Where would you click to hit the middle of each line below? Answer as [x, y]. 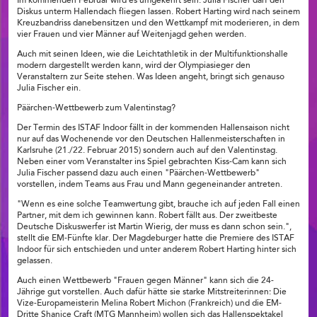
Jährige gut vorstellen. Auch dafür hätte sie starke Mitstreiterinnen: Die [152, 293]
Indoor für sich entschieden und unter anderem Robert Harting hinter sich [157, 250]
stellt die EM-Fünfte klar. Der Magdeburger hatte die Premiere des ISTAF [156, 239]
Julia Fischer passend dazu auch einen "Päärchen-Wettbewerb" [138, 174]
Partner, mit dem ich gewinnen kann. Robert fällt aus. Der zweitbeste [147, 216]
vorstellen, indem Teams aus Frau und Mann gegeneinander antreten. [150, 185]
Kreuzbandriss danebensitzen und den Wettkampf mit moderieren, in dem [158, 24]
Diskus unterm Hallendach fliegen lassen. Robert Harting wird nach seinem [158, 12]
